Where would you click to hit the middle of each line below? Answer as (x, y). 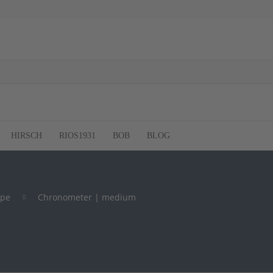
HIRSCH (27, 135)
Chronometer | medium (87, 197)
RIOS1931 (77, 135)
